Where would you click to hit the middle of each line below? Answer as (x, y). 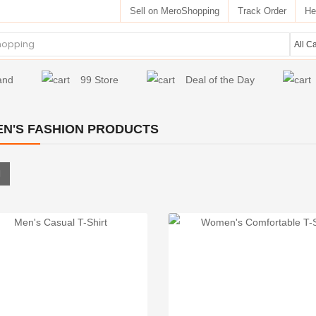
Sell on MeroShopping (174, 11)
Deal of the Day (220, 80)
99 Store (99, 80)
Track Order (262, 11)
